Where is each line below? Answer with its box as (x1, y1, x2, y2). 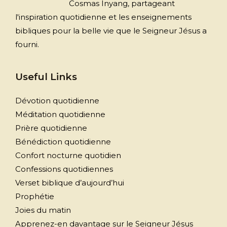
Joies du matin (15, 205, 71, 215)
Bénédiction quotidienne (15, 136, 111, 146)
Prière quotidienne (15, 123, 87, 133)
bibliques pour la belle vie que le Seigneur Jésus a (15, 26, 207, 36)
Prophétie (15, 191, 54, 201)
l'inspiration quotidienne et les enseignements (15, 12, 192, 22)
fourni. (15, 40, 39, 50)
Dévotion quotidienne (15, 95, 99, 105)
